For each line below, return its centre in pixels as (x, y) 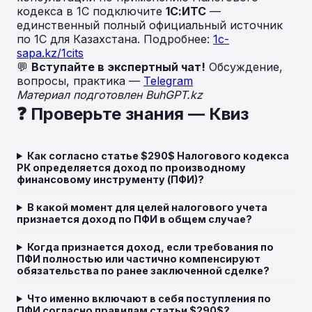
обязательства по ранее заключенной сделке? (143, 271)
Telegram (168, 81)
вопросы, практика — (80, 81)
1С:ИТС (186, 11)
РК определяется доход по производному (131, 167)
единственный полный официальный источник (150, 25)
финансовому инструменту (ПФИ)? (110, 179)
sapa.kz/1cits (50, 53)
